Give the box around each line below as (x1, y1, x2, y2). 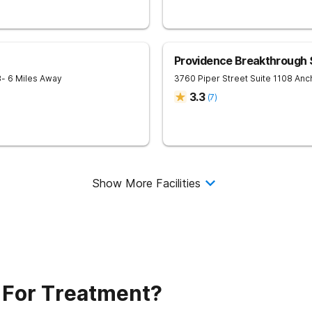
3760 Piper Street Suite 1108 (174, 73, 292, 84)
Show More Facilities (92, 176, 201, 190)
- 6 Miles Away (1, 73, 62, 84)
